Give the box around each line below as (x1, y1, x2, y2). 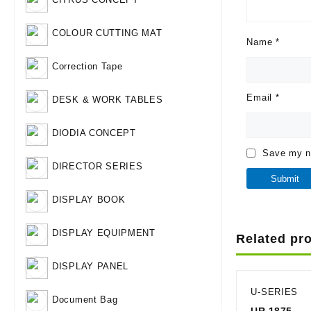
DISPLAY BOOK (52, 194, 126, 205)
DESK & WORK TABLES (52, 94, 163, 106)
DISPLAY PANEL (52, 261, 129, 272)
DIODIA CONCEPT (52, 128, 136, 139)
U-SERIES (251, 287, 299, 297)
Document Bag (52, 294, 118, 305)
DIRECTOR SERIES (52, 161, 143, 172)
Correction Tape (52, 61, 123, 72)
